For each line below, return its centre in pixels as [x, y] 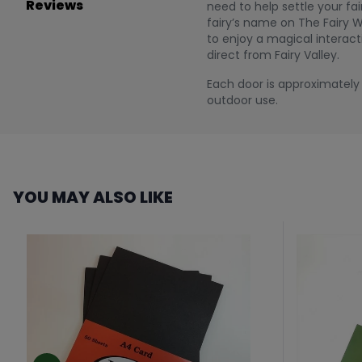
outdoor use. [242, 101]
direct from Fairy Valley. [273, 55]
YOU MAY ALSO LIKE [93, 198]
